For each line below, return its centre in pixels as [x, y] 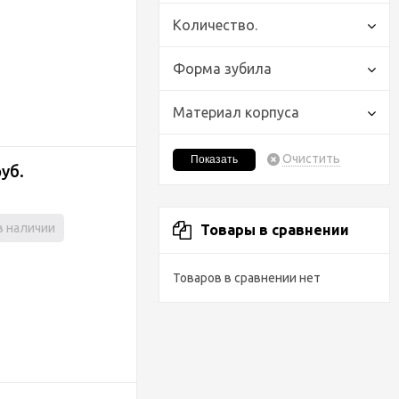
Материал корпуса [236, 112]
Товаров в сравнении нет [247, 278]
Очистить [311, 159]
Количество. [215, 25]
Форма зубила [222, 69]
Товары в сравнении [275, 230]
